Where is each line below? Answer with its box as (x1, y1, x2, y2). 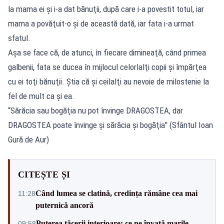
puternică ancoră (35, 200, 93, 209)
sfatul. (8, 32, 30, 43)
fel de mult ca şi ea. (8, 90, 74, 101)
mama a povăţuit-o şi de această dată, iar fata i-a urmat (8, 18, 194, 28)
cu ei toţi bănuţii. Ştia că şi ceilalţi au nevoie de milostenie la (8, 76, 209, 86)
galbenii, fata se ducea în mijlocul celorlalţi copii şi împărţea (8, 61, 206, 72)
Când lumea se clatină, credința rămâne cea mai (35, 188, 197, 197)
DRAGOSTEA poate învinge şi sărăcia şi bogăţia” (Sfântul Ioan (8, 119, 213, 130)
